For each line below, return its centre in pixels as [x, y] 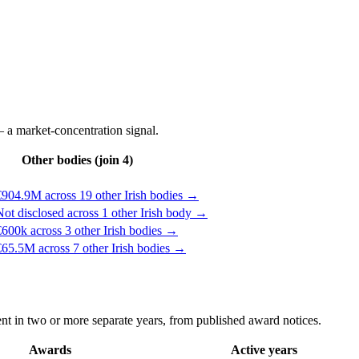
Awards [50, 350]
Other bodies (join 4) [77, 159]
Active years [264, 350]
